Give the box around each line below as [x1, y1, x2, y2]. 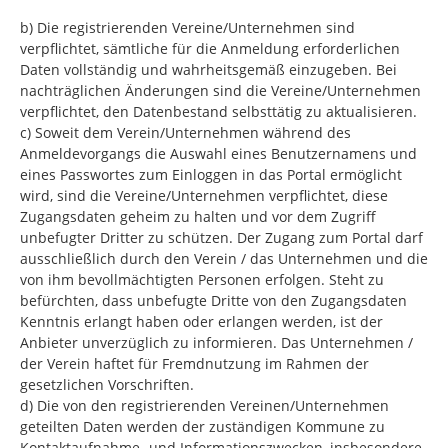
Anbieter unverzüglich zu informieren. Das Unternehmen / [20, 333, 413, 352]
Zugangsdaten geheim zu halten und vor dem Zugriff [20, 207, 376, 226]
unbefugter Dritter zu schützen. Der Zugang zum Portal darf [20, 228, 423, 247]
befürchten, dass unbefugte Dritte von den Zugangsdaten [20, 291, 407, 310]
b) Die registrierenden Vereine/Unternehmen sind [20, 18, 355, 37]
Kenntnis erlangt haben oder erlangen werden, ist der [20, 312, 383, 331]
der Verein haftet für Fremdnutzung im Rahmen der [20, 354, 369, 373]
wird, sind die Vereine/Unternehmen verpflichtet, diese [20, 186, 388, 205]
